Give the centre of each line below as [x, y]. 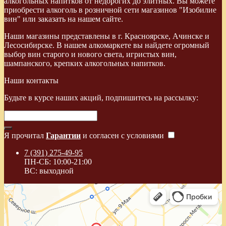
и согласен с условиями [123, 136]
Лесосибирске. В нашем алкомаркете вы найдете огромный [107, 45]
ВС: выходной [49, 171]
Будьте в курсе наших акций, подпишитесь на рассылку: [101, 98]
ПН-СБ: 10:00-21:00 [58, 162]
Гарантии [63, 136]
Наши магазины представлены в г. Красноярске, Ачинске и [107, 36]
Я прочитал [25, 136]
